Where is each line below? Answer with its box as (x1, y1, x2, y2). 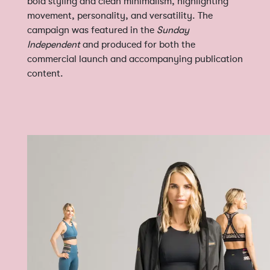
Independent (27, 39, 80, 50)
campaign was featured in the (27, 24, 157, 36)
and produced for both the (80, 39, 195, 50)
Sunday (157, 24, 189, 36)
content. (27, 67, 63, 79)
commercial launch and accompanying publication (27, 53, 243, 64)
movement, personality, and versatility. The (27, 10, 213, 21)
